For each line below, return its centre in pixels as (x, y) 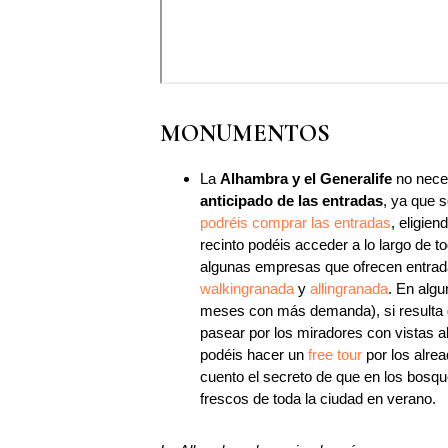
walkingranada (247, 288)
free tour (335, 354)
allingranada (349, 288)
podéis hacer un (254, 354)
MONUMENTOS (245, 133)
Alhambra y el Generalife (306, 178)
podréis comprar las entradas (295, 222)
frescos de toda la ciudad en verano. (318, 398)
